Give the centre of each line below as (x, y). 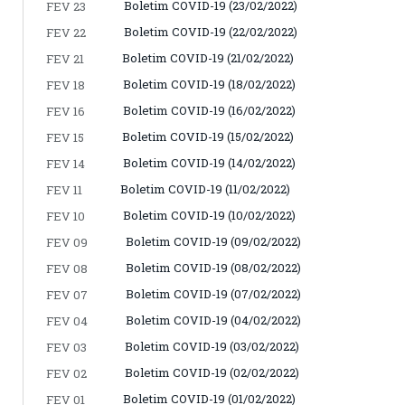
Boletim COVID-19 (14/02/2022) (209, 162)
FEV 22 (66, 32)
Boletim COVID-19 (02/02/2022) (212, 372)
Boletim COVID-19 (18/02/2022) (209, 84)
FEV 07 (67, 294)
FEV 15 (65, 137)
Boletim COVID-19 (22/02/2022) (211, 31)
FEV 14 (66, 163)
